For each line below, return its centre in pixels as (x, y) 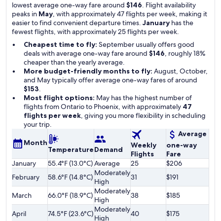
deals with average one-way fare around (86, 53)
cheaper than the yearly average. (74, 62)
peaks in (25, 14)
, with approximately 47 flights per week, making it (130, 14)
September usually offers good (146, 44)
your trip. (38, 124)
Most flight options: (59, 98)
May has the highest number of (143, 98)
